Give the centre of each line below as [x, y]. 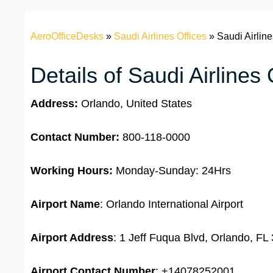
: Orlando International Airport [172, 204]
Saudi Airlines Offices [160, 37]
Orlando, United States [135, 104]
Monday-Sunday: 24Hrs [172, 171]
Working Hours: [72, 171]
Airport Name [65, 204]
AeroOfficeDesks [67, 37]
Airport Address [72, 238]
